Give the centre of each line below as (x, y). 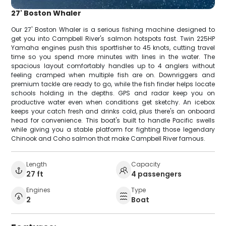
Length (37, 164)
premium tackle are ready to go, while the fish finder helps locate (113, 84)
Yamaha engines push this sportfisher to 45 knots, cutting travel (113, 48)
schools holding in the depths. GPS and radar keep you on (113, 93)
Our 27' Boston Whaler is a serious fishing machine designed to (113, 30)
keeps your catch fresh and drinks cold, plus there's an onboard (113, 111)
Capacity (146, 164)
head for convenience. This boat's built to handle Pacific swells (113, 121)
